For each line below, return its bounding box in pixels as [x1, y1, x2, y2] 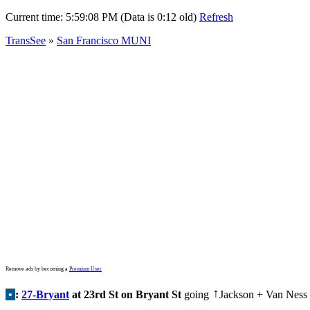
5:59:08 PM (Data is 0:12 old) [66, 11, 197, 23]
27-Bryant [21, 289, 69, 300]
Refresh [199, 11, 233, 23]
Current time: [6, 11, 66, 23]
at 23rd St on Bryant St [69, 289, 181, 300]
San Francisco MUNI [57, 35, 151, 46]
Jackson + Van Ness [219, 289, 307, 300]
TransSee [6, 35, 46, 46]
